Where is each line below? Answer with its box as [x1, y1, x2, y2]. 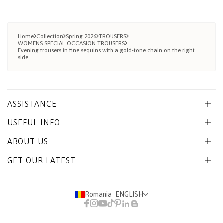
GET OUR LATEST [7, 156, 76, 165]
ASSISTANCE [7, 99, 57, 109]
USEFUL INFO [7, 118, 60, 127]
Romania [85, 190, 111, 199]
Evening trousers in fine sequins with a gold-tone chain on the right [18, 47, 195, 54]
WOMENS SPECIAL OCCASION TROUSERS [18, 40, 125, 47]
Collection [36, 33, 63, 40]
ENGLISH [115, 190, 143, 199]
